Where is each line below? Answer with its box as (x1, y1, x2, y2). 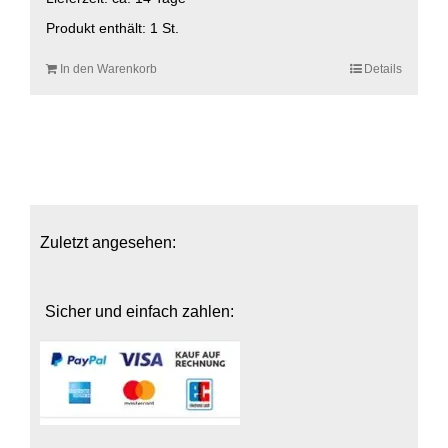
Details (364, 62, 402, 77)
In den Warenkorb (60, 62, 157, 77)
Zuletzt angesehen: (40, 234, 176, 252)
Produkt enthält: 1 (46, 19, 162, 36)
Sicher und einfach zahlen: (45, 303, 234, 321)
